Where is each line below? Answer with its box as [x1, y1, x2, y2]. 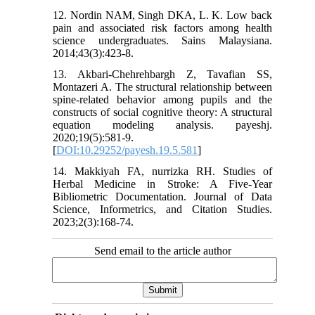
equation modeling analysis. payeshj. [53, 119, 272, 131]
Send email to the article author [94, 245, 231, 257]
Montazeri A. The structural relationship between [53, 81, 272, 94]
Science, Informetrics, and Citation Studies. [53, 203, 272, 216]
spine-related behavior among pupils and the [53, 94, 272, 106]
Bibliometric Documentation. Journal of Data [53, 191, 272, 203]
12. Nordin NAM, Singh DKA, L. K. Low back [53, 9, 272, 22]
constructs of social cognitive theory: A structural [53, 106, 272, 119]
